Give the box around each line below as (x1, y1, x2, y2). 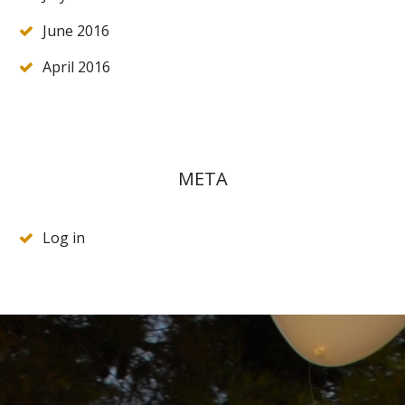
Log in (42, 228, 85, 249)
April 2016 (42, 57, 110, 78)
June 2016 (42, 21, 109, 42)
